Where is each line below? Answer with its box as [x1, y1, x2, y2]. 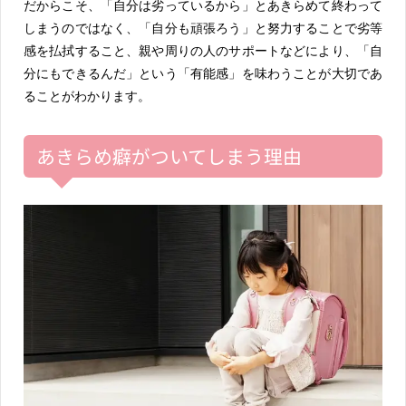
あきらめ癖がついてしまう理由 [36, 141, 302, 169]
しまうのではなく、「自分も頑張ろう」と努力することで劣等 [24, 20, 382, 35]
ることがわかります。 [24, 88, 150, 103]
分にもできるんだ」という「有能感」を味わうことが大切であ [24, 65, 382, 81]
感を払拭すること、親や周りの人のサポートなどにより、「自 [24, 43, 382, 58]
